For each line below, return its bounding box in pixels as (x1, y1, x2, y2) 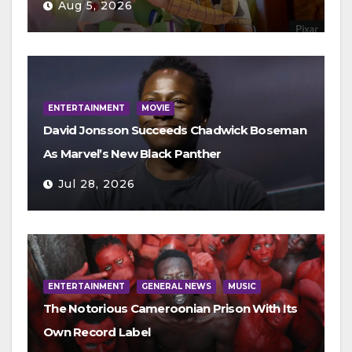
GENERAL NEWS (141, 281, 211, 292)
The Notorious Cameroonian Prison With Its (43, 301, 298, 317)
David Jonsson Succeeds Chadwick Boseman (43, 123, 306, 138)
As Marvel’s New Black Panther (43, 146, 222, 162)
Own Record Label (43, 324, 150, 340)
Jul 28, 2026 (58, 177, 135, 192)
